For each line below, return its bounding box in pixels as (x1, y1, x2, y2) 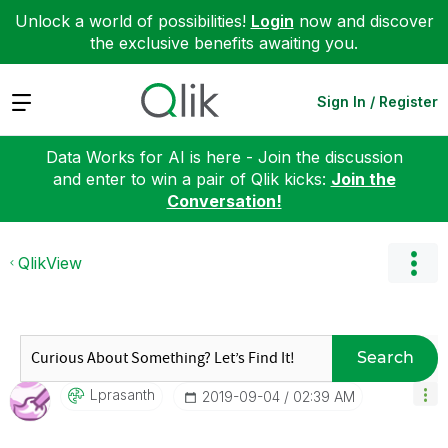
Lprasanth (90, 385, 155, 403)
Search (356, 348, 414, 367)
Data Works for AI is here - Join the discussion (45, 146, 403, 167)
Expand (10, 90, 67, 111)
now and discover (293, 11, 434, 31)
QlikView (18, 252, 82, 273)
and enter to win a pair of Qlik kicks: (52, 168, 331, 189)
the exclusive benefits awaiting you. (90, 33, 358, 53)
